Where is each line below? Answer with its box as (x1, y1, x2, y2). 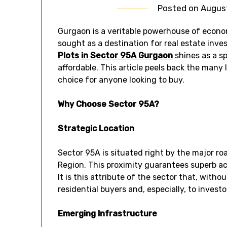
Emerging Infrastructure (58, 209, 158, 219)
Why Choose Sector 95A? (58, 99, 160, 109)
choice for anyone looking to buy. (58, 75, 185, 85)
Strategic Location (58, 124, 135, 134)
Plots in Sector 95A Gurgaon (58, 51, 173, 61)
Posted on (158, 3, 201, 14)
